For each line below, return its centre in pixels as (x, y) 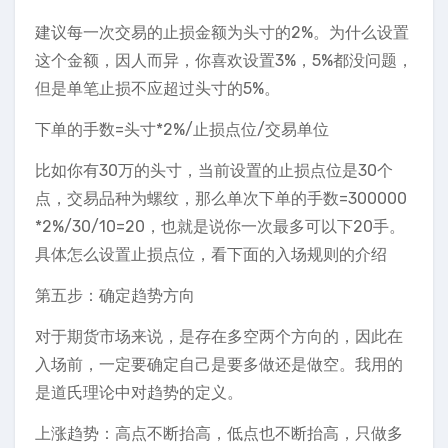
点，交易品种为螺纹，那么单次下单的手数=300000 (221, 198)
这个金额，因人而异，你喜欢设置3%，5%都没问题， (224, 60)
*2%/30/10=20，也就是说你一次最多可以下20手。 (220, 226)
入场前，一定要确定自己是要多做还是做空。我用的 (219, 364)
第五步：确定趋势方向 (115, 295)
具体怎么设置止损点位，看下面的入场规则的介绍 (211, 254)
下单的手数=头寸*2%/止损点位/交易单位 (182, 129)
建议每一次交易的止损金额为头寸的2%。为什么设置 (222, 32)
